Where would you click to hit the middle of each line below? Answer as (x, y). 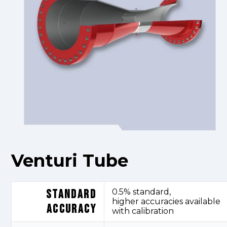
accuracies (162, 201)
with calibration (143, 211)
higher (126, 201)
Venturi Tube (70, 160)
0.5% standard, (141, 192)
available (202, 201)
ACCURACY (71, 209)
